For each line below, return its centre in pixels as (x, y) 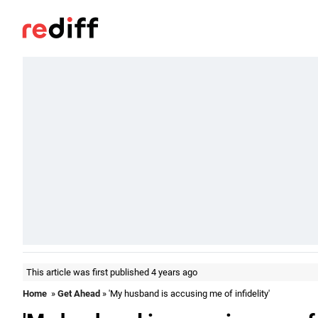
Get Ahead (79, 294)
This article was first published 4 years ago (112, 272)
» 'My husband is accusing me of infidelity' (185, 294)
